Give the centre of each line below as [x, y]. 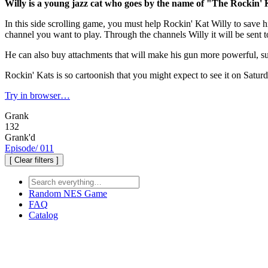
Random [46, 193]
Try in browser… [37, 95]
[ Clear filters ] [34, 160]
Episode [20, 148]
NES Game [85, 193]
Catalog [43, 215]
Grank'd [20, 137]
